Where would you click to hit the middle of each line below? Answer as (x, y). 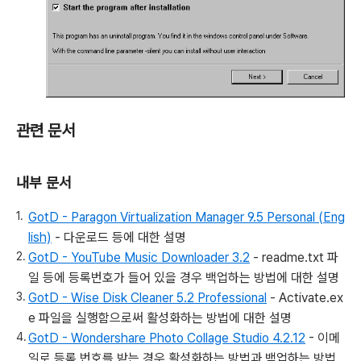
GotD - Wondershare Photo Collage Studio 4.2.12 (167, 338)
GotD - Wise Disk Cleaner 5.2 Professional (147, 298)
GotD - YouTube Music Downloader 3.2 (139, 258)
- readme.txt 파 (294, 258)
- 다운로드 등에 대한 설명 (119, 238)
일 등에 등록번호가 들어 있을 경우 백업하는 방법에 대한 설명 (184, 278)
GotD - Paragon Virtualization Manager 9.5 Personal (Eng (187, 218)
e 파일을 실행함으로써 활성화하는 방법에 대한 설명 (160, 318)
